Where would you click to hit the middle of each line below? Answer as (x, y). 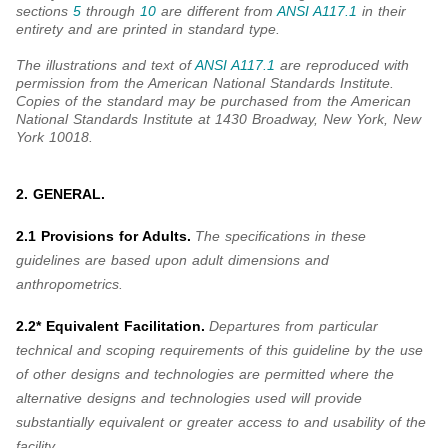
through (110, 11)
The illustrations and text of (105, 65)
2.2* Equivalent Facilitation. (110, 326)
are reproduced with (342, 65)
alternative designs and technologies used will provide (189, 398)
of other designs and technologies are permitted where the (205, 374)
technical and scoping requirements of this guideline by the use (219, 350)
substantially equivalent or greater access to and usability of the (221, 422)
